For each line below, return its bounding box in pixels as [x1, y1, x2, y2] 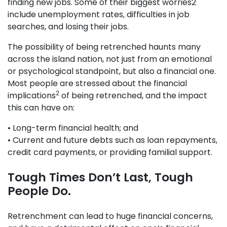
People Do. [8, 183, 71, 199]
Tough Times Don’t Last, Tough [8, 169, 193, 185]
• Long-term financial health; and [8, 122, 138, 134]
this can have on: [8, 102, 74, 113]
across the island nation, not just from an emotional [8, 53, 212, 65]
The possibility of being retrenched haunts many [8, 41, 201, 53]
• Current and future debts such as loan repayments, [8, 134, 217, 146]
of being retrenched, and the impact [59, 90, 207, 101]
